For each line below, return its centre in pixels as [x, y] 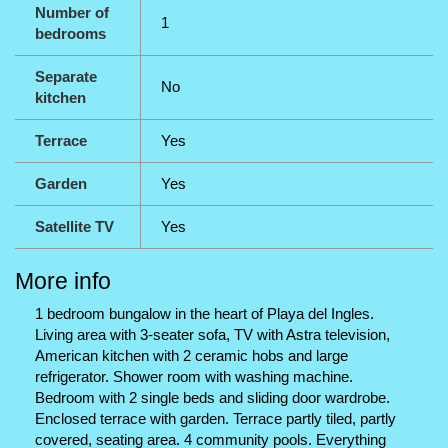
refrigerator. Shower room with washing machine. [194, 376]
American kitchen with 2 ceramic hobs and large [191, 355]
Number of [72, 12]
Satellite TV [74, 226]
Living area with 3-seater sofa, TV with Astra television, [212, 334]
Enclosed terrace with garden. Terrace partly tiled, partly [215, 418]
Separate [66, 76]
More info [63, 281]
